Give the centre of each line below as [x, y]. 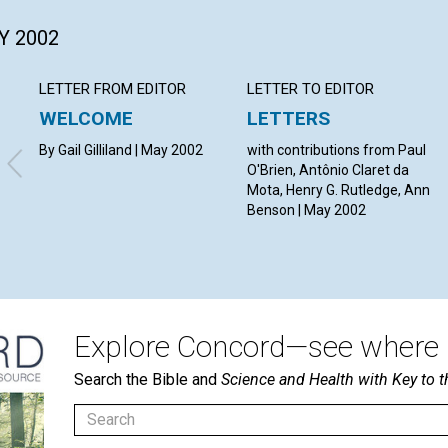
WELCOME [86, 118]
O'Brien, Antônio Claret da [328, 169]
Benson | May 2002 [307, 209]
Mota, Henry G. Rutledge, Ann [339, 189]
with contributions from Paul [337, 149]
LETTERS [289, 118]
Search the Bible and [147, 379]
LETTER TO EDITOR [311, 88]
